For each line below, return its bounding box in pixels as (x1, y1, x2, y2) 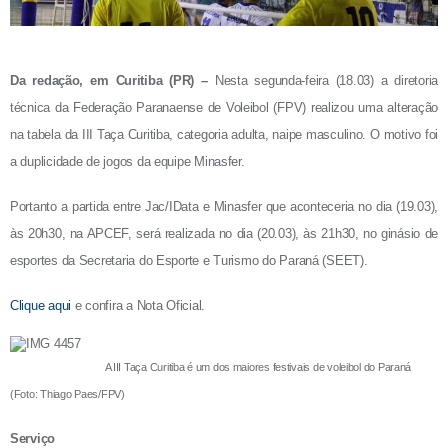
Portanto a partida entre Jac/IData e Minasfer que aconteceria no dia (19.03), (10, 199, 438, 215)
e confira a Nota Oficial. (74, 298, 206, 314)
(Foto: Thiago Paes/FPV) (10, 388, 125, 401)
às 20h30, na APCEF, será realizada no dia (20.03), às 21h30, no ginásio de (10, 226, 438, 242)
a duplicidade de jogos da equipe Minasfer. (10, 154, 245, 170)
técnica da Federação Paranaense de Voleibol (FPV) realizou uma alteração (10, 100, 438, 116)
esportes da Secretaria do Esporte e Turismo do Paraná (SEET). (10, 253, 368, 269)
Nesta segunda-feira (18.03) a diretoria (207, 73, 439, 89)
